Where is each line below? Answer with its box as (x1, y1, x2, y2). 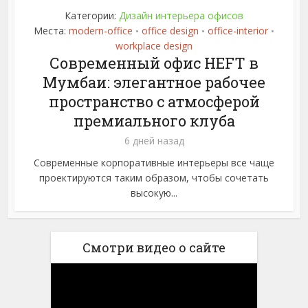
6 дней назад (124, 134, 184, 148)
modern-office (69, 24, 133, 38)
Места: (34, 24, 69, 38)
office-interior (208, 24, 268, 38)
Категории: (65, 9, 119, 23)
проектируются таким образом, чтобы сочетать (39, 171, 269, 185)
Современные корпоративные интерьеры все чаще (34, 156, 274, 170)
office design (142, 24, 199, 38)
